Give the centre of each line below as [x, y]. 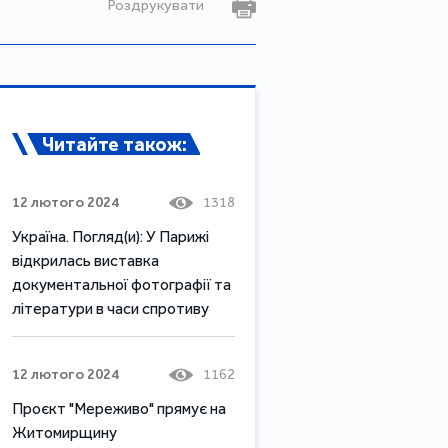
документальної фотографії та [121, 284]
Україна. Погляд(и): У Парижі [110, 236]
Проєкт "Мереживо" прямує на [119, 408]
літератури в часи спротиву [110, 308]
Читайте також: [114, 143]
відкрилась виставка [85, 260]
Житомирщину [64, 432]
